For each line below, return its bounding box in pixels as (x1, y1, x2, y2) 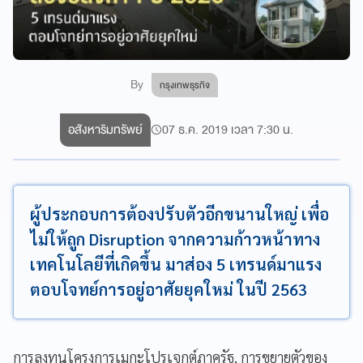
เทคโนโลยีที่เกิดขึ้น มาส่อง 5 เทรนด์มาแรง (30, 253, 322, 275)
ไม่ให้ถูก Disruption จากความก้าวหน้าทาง (30, 228, 320, 250)
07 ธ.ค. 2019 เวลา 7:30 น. (161, 118, 293, 140)
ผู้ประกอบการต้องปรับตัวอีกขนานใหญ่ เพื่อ (30, 203, 329, 224)
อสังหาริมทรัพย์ (67, 118, 143, 140)
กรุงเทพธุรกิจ (160, 76, 211, 93)
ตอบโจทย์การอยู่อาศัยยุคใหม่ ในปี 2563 (30, 278, 307, 300)
